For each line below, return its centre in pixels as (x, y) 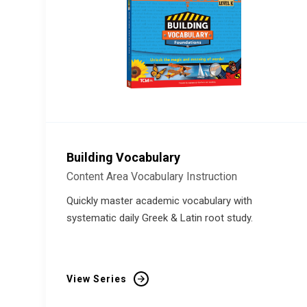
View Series (97, 279)
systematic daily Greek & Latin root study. (160, 218)
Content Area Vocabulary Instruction (152, 176)
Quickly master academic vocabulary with (159, 201)
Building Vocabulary (123, 157)
